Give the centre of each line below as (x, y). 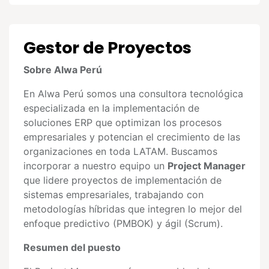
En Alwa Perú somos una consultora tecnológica (133, 94)
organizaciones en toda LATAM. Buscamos (120, 151)
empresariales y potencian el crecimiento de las (132, 137)
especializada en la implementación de (111, 108)
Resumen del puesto (72, 247)
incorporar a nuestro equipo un (95, 166)
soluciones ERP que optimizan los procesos (122, 122)
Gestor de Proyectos (107, 48)
